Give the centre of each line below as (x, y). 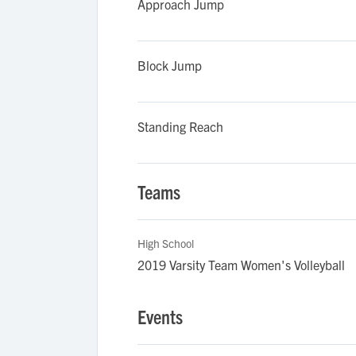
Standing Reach (180, 126)
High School (166, 243)
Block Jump (170, 65)
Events (160, 316)
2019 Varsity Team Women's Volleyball (241, 265)
